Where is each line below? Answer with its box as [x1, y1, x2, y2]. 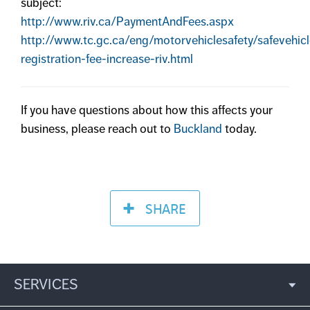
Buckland [174, 120, 222, 136]
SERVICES [14, 275, 78, 294]
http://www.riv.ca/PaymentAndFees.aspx [21, 14, 237, 30]
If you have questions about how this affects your [21, 102, 273, 118]
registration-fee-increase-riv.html [21, 51, 196, 67]
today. [222, 120, 257, 136]
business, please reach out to [21, 120, 174, 136]
